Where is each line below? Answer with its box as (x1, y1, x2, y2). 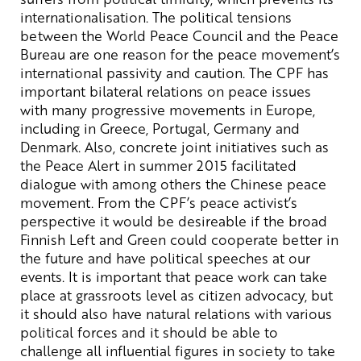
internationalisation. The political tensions (20, 6, 292, 27)
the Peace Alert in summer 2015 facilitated (20, 155, 297, 175)
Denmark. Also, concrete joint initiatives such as (20, 136, 329, 156)
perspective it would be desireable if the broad (20, 210, 327, 230)
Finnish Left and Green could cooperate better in (20, 229, 338, 249)
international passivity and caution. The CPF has (20, 62, 329, 82)
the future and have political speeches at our (20, 247, 310, 268)
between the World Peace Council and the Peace (20, 25, 338, 45)
